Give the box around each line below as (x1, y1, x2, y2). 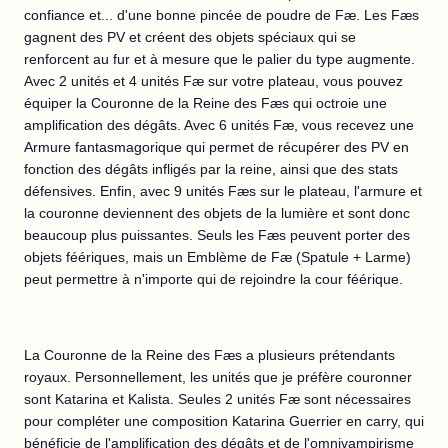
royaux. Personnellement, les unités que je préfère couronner (24, 369, 412, 385)
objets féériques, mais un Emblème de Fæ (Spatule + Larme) (24, 249, 411, 265)
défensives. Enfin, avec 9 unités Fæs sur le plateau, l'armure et (24, 183, 422, 199)
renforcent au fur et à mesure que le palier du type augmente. (24, 51, 415, 67)
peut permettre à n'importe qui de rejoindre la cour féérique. (24, 271, 407, 287)
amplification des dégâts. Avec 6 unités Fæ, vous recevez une (24, 117, 414, 133)
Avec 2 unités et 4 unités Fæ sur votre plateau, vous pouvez (24, 73, 403, 89)
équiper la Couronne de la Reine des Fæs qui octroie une (24, 95, 387, 111)
